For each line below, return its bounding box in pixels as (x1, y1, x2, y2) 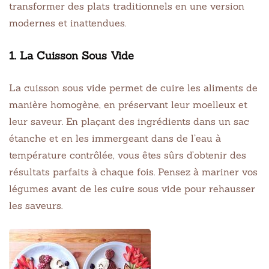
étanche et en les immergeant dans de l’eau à (9, 131, 221, 144)
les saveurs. (9, 199, 62, 211)
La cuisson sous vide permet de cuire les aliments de (9, 81, 258, 94)
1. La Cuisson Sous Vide (9, 48, 134, 62)
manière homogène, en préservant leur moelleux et (9, 98, 247, 110)
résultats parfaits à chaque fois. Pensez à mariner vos (9, 165, 258, 178)
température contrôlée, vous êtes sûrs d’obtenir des (9, 148, 246, 161)
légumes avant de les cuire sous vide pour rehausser (9, 182, 255, 195)
